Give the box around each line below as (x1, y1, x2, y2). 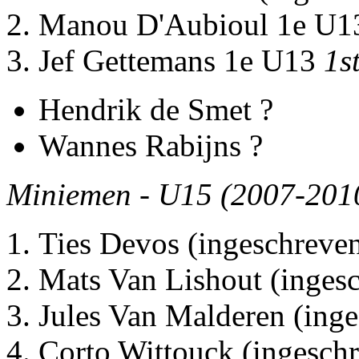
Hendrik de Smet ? (38, 92, 273, 127)
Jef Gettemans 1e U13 (38, 43, 324, 79)
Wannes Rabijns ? (38, 128, 263, 163)
